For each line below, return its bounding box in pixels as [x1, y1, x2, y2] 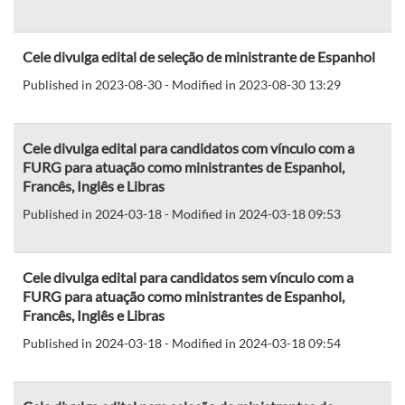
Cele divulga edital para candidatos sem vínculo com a [23, 268, 353, 286]
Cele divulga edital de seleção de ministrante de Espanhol [23, 47, 375, 65]
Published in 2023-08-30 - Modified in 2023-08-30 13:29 [23, 76, 341, 92]
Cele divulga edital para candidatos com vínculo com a [23, 138, 354, 156]
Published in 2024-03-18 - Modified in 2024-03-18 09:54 [23, 334, 341, 351]
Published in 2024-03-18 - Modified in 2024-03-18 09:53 [23, 205, 341, 221]
